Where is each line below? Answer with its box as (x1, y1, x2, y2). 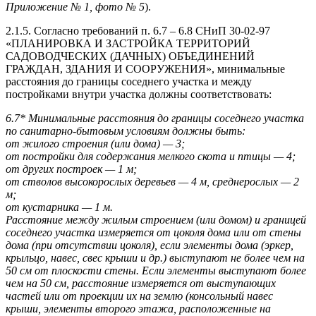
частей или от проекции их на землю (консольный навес (6, 290, 273, 303)
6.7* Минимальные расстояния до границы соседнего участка (6, 112, 304, 125)
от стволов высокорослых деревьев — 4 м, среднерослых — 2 (6, 176, 299, 188)
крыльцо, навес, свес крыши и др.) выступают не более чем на (6, 252, 305, 265)
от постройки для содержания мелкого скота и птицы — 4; (6, 150, 296, 163)
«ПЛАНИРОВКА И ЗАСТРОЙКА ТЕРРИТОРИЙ (6, 37, 250, 50)
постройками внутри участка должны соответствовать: (6, 88, 272, 101)
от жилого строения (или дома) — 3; (6, 138, 185, 150)
